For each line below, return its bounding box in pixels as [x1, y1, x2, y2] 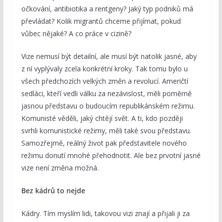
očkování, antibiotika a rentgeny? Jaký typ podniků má [21, 4, 193, 14]
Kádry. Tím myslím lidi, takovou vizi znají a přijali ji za [21, 209, 190, 219]
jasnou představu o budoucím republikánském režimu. [21, 101, 195, 111]
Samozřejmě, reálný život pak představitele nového [21, 138, 187, 148]
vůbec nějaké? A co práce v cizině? [21, 29, 131, 39]
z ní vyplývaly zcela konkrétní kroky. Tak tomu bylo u [21, 64, 188, 74]
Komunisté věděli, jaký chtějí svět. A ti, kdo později [21, 113, 183, 123]
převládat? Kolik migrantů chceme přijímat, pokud [21, 16, 181, 26]
